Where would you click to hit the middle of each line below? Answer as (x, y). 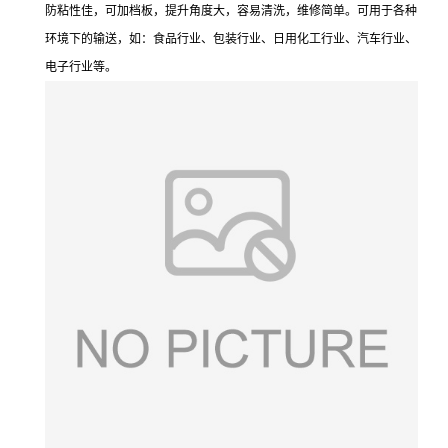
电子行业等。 (81, 67)
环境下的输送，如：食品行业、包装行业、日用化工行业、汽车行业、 (231, 39)
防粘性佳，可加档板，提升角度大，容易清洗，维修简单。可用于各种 (231, 11)
